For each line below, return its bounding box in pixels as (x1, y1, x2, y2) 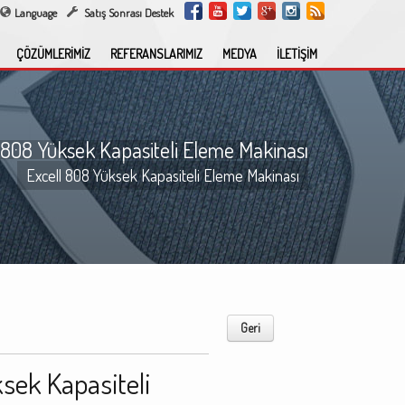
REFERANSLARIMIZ (110, 46, 202, 61)
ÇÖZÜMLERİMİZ (16, 46, 90, 61)
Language (14, 5, 57, 20)
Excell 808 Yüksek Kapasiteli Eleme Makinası (26, 165, 299, 185)
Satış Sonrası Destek (81, 5, 174, 20)
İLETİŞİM (277, 46, 317, 61)
